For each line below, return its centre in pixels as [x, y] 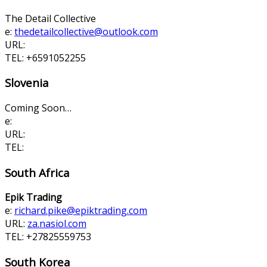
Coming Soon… [38, 108]
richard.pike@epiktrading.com [81, 211]
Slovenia [27, 83]
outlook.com [130, 31]
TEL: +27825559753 [48, 237]
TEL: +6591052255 [45, 58]
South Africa [37, 172]
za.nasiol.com [57, 224]
